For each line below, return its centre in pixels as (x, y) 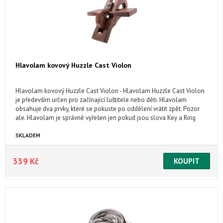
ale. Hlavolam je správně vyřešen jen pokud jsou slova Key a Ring (106, 118)
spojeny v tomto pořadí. (49, 127)
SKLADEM (28, 135)
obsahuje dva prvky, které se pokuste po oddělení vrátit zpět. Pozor (108, 109)
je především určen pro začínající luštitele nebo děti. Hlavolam (101, 100)
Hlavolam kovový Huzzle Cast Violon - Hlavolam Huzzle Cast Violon (110, 91)
